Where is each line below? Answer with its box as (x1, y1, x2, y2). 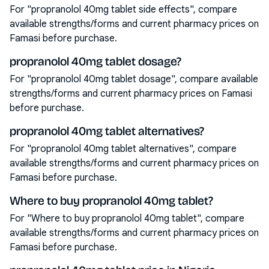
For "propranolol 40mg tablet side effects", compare (10, 4, 237, 16)
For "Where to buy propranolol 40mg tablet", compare (10, 213, 244, 225)
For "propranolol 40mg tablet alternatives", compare (10, 143, 237, 155)
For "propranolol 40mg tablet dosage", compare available (10, 73, 258, 85)
